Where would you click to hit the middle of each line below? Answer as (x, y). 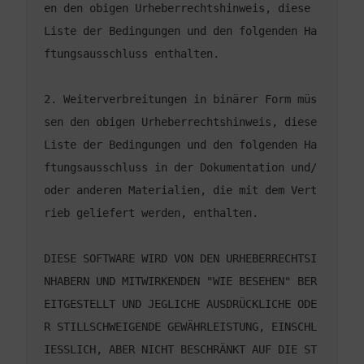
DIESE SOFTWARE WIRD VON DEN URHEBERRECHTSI (180, 259)
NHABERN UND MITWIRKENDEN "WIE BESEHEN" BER (180, 282)
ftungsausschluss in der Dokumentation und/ (180, 168)
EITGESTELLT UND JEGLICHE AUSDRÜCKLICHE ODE (180, 304)
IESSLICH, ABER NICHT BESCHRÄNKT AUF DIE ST (180, 350)
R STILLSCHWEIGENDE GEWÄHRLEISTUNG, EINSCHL (180, 327)
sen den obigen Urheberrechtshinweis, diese (180, 122)
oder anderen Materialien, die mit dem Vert (180, 191)
